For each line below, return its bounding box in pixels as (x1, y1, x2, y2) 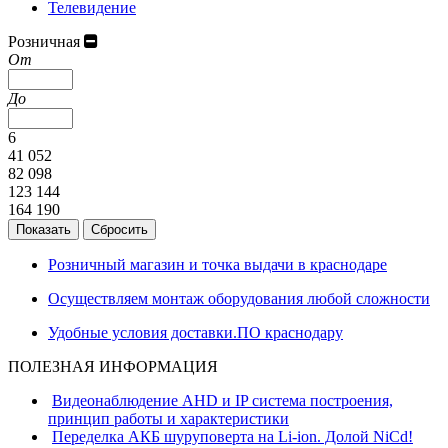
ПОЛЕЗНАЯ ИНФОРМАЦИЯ (8, 357, 218, 375)
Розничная (8, 32, 84, 50)
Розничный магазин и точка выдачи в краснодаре (48, 255, 387, 273)
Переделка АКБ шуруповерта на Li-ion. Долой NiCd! (52, 427, 413, 445)
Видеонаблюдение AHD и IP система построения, (52, 391, 393, 409)
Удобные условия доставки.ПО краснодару (48, 323, 343, 341)
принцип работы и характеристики (48, 409, 289, 427)
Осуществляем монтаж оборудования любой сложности (48, 289, 430, 307)
